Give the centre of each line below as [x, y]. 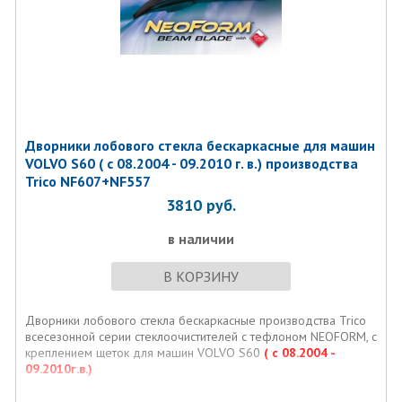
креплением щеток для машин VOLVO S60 [144, 353]
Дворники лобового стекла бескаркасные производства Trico [195, 320]
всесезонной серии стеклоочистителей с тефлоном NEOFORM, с [201, 336]
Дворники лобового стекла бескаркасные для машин [200, 145]
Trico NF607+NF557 [87, 181]
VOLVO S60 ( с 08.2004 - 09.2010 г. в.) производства [191, 163]
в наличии [201, 239]
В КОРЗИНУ [201, 276]
